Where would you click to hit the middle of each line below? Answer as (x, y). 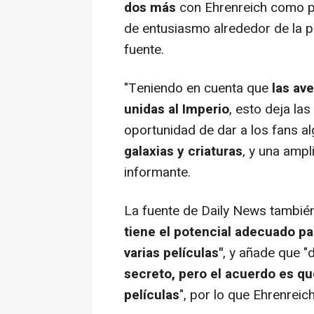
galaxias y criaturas (183, 151)
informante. (157, 172)
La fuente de (163, 211)
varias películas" (173, 253)
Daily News (234, 211)
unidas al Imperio (177, 109)
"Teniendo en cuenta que (196, 88)
